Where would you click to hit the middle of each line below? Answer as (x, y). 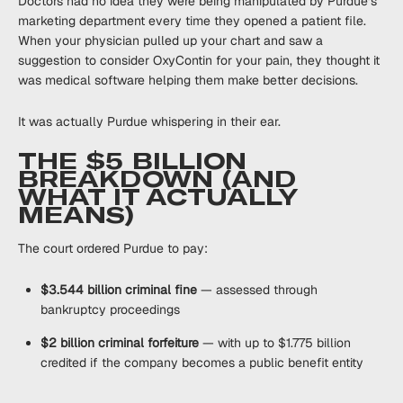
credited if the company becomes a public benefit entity (202, 363)
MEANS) (76, 215)
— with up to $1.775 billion (275, 343)
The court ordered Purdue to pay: (113, 248)
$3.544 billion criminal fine (119, 290)
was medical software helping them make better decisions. (188, 80)
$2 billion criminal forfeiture (120, 343)
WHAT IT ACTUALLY (157, 197)
